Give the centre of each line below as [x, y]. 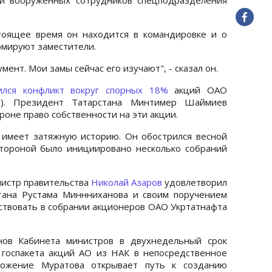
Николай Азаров [127, 182]
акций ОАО [198, 90]
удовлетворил [195, 182]
